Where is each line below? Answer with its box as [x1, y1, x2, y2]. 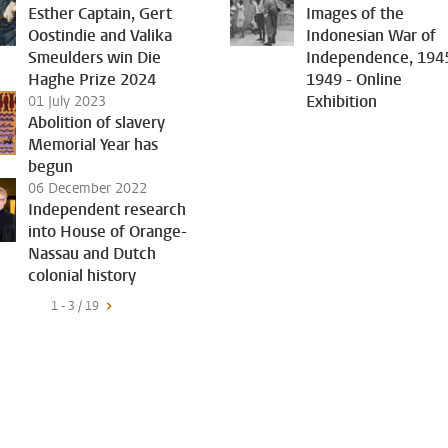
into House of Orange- [28, 221, 187, 242]
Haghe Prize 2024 [28, 69, 156, 90]
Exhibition [306, 91, 377, 112]
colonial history [28, 265, 136, 286]
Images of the [306, 3, 404, 24]
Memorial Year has [28, 134, 158, 155]
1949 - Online [306, 69, 402, 90]
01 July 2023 [28, 92, 106, 111]
